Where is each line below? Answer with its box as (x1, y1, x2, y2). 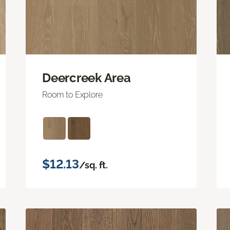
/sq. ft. (79, 159, 108, 170)
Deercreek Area (42, 70, 131, 85)
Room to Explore (42, 89, 103, 100)
